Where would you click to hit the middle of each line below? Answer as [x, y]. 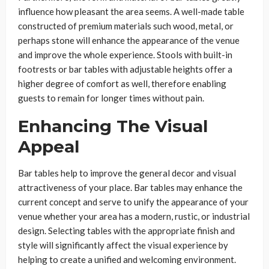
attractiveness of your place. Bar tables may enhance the [130, 187]
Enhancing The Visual [113, 126]
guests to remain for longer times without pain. [111, 98]
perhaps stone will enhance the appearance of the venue [129, 40]
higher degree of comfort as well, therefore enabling [122, 83]
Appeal [49, 146]
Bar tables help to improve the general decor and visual [127, 173]
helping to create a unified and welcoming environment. [127, 259]
